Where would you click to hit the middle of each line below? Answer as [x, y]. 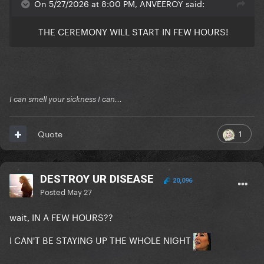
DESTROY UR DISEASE [97, 179]
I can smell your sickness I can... [66, 99]
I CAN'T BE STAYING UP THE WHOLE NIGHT [101, 240]
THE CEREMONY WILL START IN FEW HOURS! [133, 31]
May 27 [80, 191]
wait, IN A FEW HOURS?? [61, 217]
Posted [54, 191]
